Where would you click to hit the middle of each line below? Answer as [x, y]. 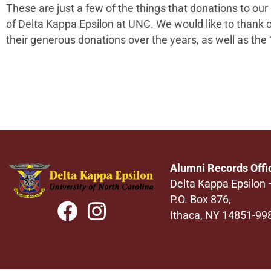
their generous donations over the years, [103, 40]
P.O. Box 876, [201, 200]
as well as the [234, 40]
